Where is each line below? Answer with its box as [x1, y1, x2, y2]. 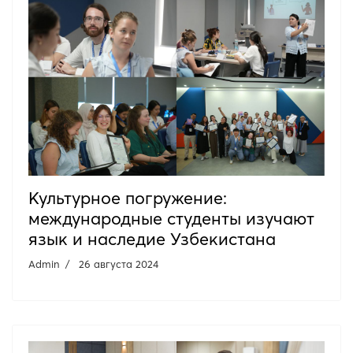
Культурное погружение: [28, 187, 227, 209]
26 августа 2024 [79, 257, 158, 270]
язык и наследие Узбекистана [28, 228, 276, 250]
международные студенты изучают [28, 207, 314, 229]
